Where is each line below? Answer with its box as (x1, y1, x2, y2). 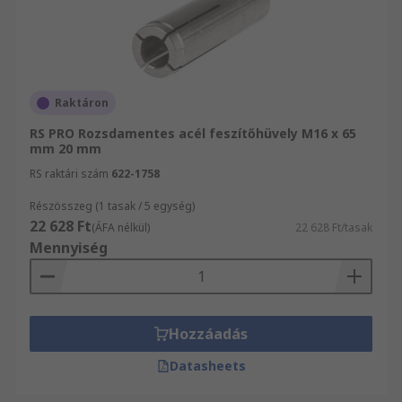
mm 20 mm (30, 140, 101, 157)
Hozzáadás (169, 324, 248, 344)
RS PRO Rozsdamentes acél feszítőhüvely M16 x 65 (30, 125, 356, 142)
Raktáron (55, 95, 109, 110)
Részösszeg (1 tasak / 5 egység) (30, 198, 195, 214)
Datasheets (169, 357, 246, 374)
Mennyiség (30, 238, 108, 258)
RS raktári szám (30, 166, 109, 181)
